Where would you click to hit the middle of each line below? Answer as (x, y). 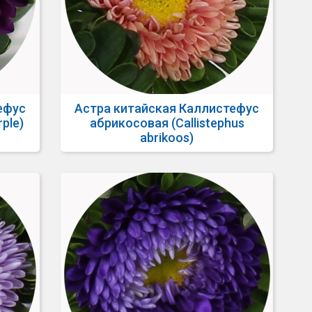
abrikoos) (167, 138)
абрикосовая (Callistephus (167, 123)
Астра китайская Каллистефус (167, 108)
